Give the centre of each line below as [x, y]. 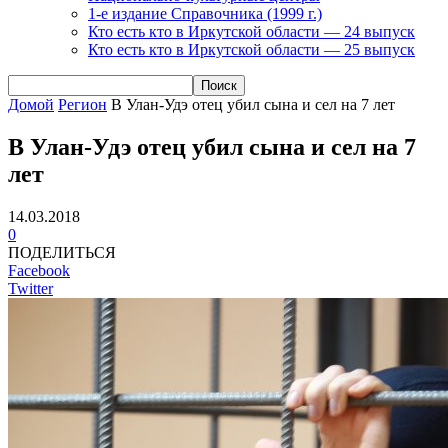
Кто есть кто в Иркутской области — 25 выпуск [251, 49]
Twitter [30, 288]
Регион [82, 104]
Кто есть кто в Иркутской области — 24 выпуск [251, 31]
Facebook [39, 270]
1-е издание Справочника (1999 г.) [205, 13]
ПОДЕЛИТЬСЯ [62, 252]
